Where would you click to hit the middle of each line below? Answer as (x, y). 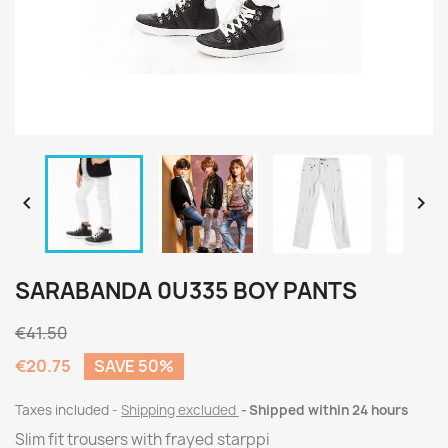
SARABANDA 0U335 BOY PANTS (186, 291)
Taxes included (63, 410)
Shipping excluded (180, 410)
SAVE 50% (134, 366)
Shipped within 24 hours (328, 410)
